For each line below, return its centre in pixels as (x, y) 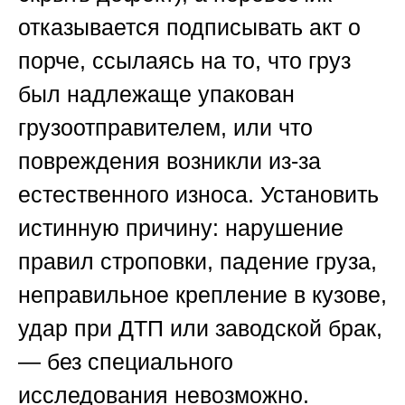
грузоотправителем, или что (165, 128)
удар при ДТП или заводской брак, (200, 329)
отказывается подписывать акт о (189, 28)
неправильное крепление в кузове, (202, 295)
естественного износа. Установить (198, 195)
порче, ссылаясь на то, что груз (184, 61)
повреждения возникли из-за (170, 161)
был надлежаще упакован (156, 94)
